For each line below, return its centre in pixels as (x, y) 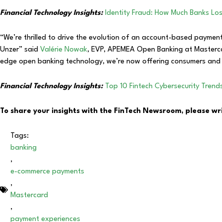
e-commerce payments (47, 171)
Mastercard (29, 195)
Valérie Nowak (64, 50)
